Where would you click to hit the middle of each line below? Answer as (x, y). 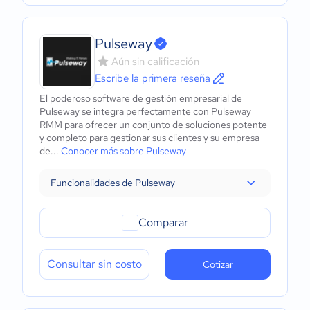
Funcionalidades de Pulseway (113, 183)
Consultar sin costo (94, 264)
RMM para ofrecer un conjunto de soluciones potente (153, 125)
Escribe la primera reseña (153, 78)
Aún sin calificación (155, 62)
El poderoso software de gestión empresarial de (141, 98)
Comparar (163, 222)
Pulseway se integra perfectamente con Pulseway (145, 111)
